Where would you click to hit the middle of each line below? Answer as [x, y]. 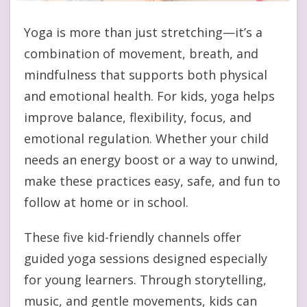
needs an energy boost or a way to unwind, [151, 159]
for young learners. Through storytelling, [145, 279]
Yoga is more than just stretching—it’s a [143, 32]
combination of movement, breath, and [141, 53]
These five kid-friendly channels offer [133, 237]
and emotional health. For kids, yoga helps [149, 96]
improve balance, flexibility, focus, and [138, 117]
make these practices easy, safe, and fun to [152, 181]
